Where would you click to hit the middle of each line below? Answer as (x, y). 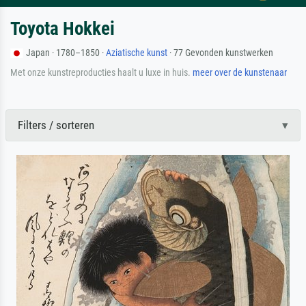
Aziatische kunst (137, 53)
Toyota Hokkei (62, 28)
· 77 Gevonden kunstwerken (221, 53)
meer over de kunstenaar (240, 72)
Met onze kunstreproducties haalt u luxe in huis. (101, 72)
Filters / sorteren (56, 125)
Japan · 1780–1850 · (66, 53)
